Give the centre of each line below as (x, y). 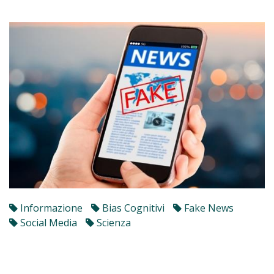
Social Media (47, 222)
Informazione (50, 208)
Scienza (113, 222)
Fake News (208, 208)
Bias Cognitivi (132, 208)
